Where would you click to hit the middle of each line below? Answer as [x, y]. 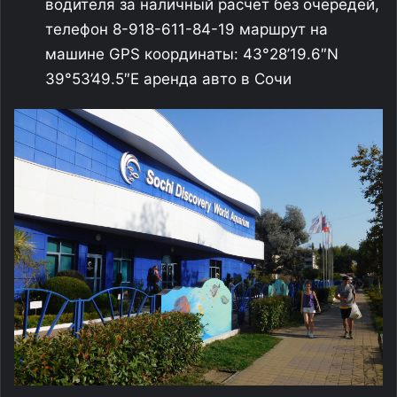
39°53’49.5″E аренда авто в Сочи [168, 78]
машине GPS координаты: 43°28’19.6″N [192, 54]
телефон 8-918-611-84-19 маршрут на [187, 29]
